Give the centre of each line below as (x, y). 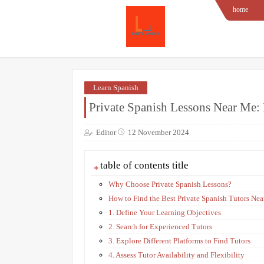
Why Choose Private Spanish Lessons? (170, 184)
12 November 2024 (159, 132)
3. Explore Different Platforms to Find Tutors (179, 240)
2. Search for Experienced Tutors (160, 226)
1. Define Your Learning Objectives (165, 212)
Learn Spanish (116, 88)
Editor (106, 132)
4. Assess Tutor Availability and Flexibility (176, 255)
